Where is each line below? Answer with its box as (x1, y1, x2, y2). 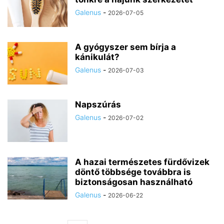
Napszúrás (75, 99, 121, 109)
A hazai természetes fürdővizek (75, 157, 209, 167)
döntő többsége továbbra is (75, 167, 191, 177)
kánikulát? (75, 52, 119, 62)
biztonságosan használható (75, 177, 192, 187)
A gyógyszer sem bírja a (75, 42, 176, 52)
